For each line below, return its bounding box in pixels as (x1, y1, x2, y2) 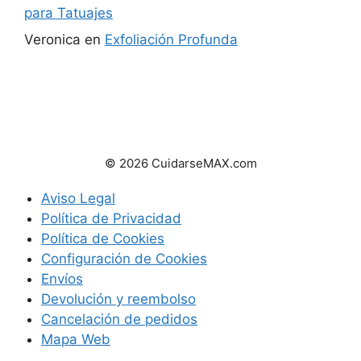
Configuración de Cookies (41, 251, 207, 268)
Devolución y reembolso (41, 291, 196, 308)
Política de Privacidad (41, 210, 181, 227)
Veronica (24, 31, 81, 48)
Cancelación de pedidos (41, 311, 197, 328)
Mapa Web (41, 331, 110, 348)
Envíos (41, 271, 83, 288)
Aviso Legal (41, 190, 115, 207)
